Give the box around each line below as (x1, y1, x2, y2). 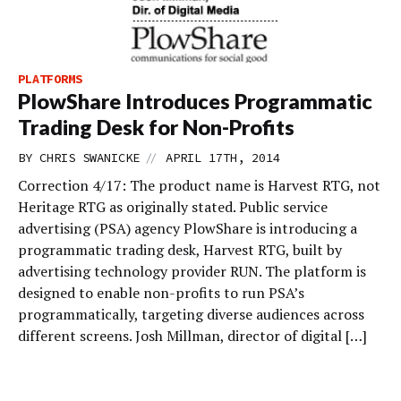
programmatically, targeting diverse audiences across (18, 304, 364, 324)
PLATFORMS (18, 71, 82, 87)
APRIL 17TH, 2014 (166, 149, 280, 166)
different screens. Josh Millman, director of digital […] (18, 326, 367, 346)
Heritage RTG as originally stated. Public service (18, 197, 328, 217)
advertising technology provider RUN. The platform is (18, 261, 366, 281)
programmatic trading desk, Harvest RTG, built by (18, 240, 342, 260)
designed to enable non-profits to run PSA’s (18, 283, 304, 303)
